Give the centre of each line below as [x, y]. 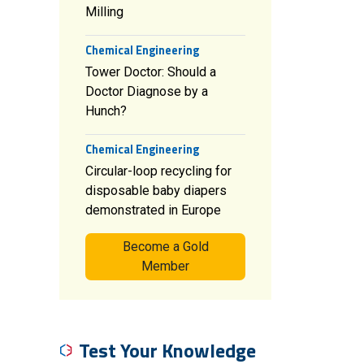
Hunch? [106, 111]
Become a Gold [165, 247]
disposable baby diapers [156, 191]
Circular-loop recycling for [158, 171]
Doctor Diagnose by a [147, 91]
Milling [104, 12]
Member [165, 266]
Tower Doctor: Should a [151, 72]
